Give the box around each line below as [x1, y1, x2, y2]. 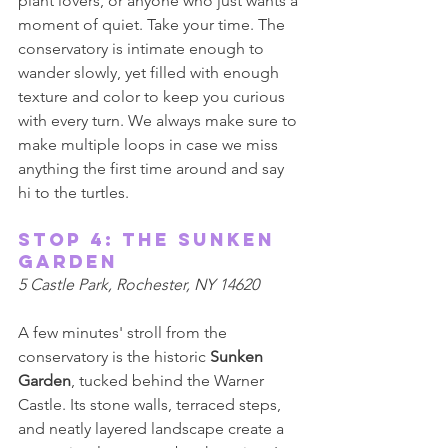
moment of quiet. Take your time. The [18, 15, 289, 34]
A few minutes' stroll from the [18, 323, 231, 342]
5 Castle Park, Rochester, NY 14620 [18, 275, 263, 294]
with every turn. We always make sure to [18, 111, 301, 130]
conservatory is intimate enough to [18, 39, 268, 58]
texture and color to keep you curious [18, 87, 289, 106]
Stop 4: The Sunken [18, 228, 283, 251]
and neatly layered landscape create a [18, 419, 288, 438]
